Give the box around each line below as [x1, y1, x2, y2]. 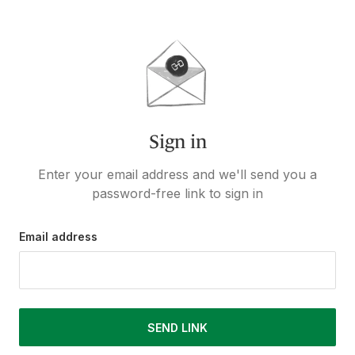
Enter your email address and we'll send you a [38, 166, 317, 182]
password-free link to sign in [92, 185, 263, 201]
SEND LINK [147, 320, 208, 334]
